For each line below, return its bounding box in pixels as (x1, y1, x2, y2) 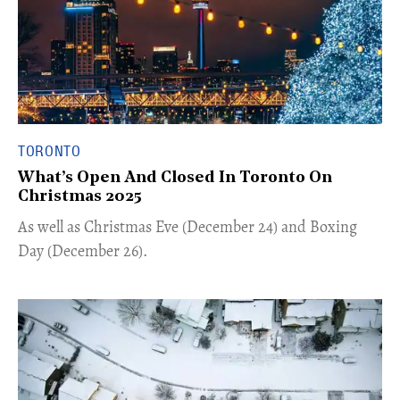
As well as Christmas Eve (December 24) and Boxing (18, 216, 357, 238)
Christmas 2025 (18, 188, 142, 206)
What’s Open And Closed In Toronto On (18, 170, 332, 187)
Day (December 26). (18, 240, 147, 262)
